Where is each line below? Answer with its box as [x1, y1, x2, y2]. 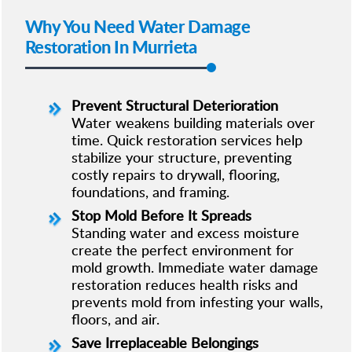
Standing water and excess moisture [71, 222, 299, 242]
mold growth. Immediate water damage [71, 257, 318, 277]
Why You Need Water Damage [24, 14, 251, 38]
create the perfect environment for [71, 240, 294, 259]
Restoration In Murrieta [24, 35, 197, 59]
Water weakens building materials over [71, 112, 315, 132]
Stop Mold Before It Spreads [71, 205, 251, 225]
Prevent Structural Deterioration [71, 95, 278, 115]
